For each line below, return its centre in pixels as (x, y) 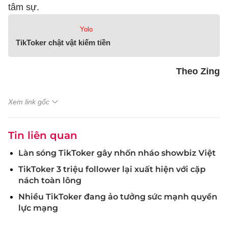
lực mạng (38, 208)
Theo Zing (198, 71)
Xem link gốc (29, 102)
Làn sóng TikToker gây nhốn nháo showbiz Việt (117, 153)
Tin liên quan (43, 135)
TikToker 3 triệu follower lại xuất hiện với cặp (112, 169)
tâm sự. (24, 7)
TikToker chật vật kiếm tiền (63, 42)
